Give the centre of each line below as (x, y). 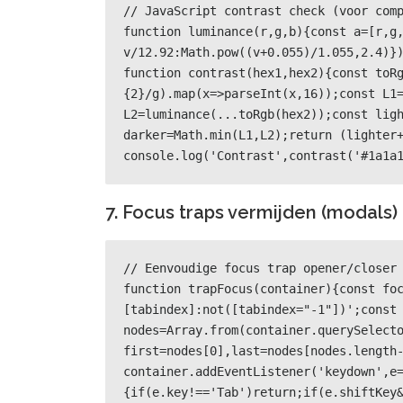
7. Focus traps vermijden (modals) (251, 212)
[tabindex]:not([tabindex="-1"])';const (260, 309)
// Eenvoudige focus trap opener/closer (260, 268)
